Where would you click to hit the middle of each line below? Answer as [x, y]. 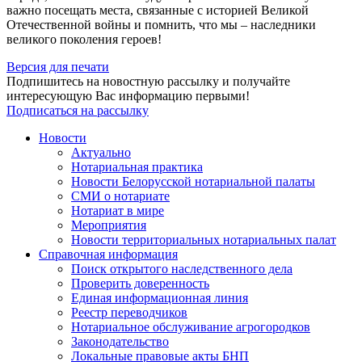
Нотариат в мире [118, 211]
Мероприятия [109, 225]
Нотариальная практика [137, 167]
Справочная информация [108, 255]
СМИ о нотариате [120, 196]
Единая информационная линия [160, 298]
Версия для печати [58, 67]
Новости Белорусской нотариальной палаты [193, 182]
